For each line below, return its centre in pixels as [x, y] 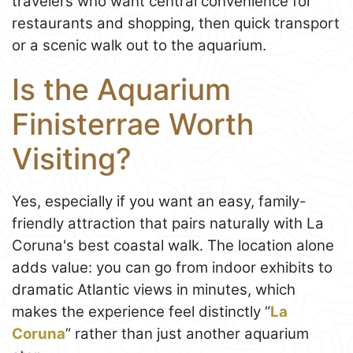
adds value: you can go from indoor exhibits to [172, 268]
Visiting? [72, 158]
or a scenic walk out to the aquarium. [139, 45]
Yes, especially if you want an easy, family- [159, 202]
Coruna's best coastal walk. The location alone [173, 246]
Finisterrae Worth [133, 124]
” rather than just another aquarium [187, 334]
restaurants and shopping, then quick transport [176, 23]
